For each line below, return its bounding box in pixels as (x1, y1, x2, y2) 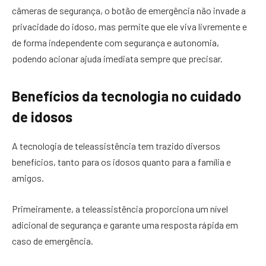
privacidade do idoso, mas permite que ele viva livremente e (12, 21, 247, 33)
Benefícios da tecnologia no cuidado (12, 87, 241, 105)
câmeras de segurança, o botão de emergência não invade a (12, 5, 246, 17)
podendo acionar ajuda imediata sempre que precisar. (12, 53, 223, 65)
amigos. (12, 172, 44, 184)
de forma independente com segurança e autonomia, (12, 37, 219, 49)
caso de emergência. (12, 235, 93, 246)
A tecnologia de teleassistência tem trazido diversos (12, 140, 220, 152)
